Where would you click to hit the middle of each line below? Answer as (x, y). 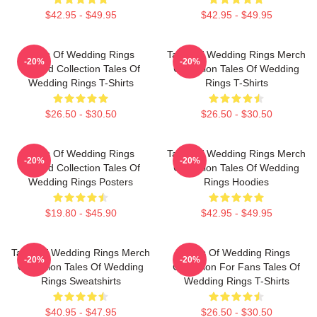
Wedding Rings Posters (81, 182)
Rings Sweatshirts (81, 281)
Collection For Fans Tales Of (236, 267)
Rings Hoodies (236, 182)
